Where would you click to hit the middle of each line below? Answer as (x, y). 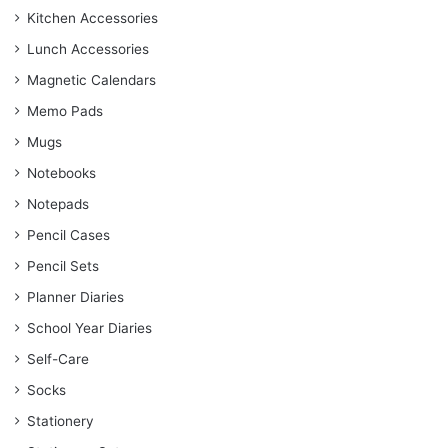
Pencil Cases (68, 235)
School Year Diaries (89, 328)
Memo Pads (65, 111)
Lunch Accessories (88, 49)
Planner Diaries (75, 297)
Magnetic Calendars (91, 80)
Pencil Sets (63, 266)
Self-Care (58, 359)
